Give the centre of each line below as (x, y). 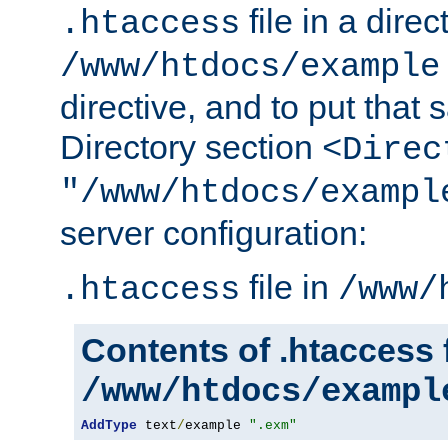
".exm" (273, 426)
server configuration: (213, 233)
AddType (109, 426)
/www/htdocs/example (250, 67)
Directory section (191, 147)
